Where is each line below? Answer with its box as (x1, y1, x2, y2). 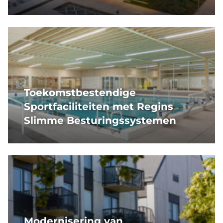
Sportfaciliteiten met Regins (24, 101, 173, 113)
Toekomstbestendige (24, 87, 136, 99)
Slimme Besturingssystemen (24, 114, 176, 127)
